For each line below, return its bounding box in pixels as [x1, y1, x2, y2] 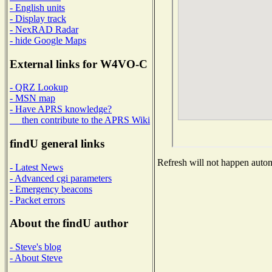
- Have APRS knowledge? [10, 104, 112, 115]
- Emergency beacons [10, 183, 92, 194]
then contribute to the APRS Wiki [10, 115, 150, 126]
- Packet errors [10, 194, 65, 205]
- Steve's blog [10, 242, 61, 253]
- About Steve [10, 253, 63, 263]
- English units [10, 2, 65, 13]
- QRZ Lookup [10, 82, 68, 93]
